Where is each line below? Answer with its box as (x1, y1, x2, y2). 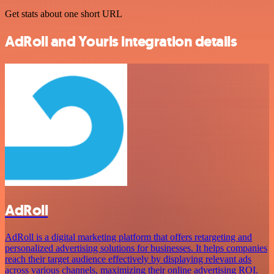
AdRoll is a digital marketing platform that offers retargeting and (5, 232, 252, 243)
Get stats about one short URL (5, 8, 122, 19)
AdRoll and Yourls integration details (5, 31, 237, 51)
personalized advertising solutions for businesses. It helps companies (5, 243, 267, 254)
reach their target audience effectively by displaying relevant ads (5, 254, 251, 265)
